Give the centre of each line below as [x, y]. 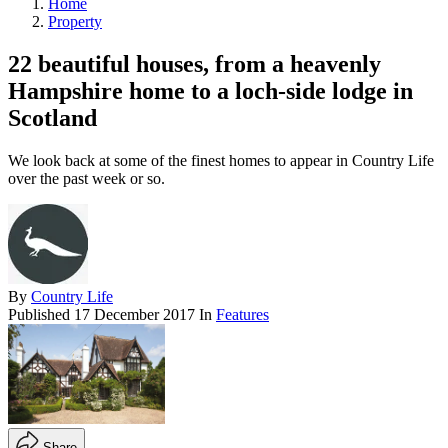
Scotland [52, 117]
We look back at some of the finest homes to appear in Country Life [221, 160]
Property [75, 21]
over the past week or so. [86, 178]
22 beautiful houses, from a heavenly [194, 63]
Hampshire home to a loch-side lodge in [210, 90]
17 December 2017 [134, 314]
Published [41, 314]
